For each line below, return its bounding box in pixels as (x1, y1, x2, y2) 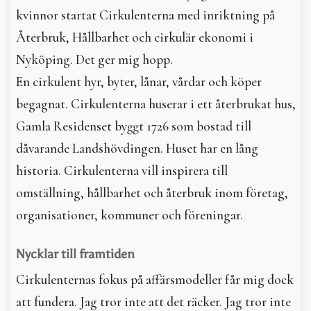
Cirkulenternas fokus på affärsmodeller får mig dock (16, 271, 294, 288)
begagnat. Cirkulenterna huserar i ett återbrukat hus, (16, 96, 296, 112)
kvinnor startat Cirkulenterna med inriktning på (16, 7, 275, 24)
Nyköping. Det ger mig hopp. (16, 51, 173, 68)
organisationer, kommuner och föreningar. (16, 207, 243, 224)
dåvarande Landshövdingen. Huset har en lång (16, 140, 258, 157)
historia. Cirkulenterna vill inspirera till (16, 162, 228, 179)
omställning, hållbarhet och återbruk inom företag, (16, 185, 288, 201)
